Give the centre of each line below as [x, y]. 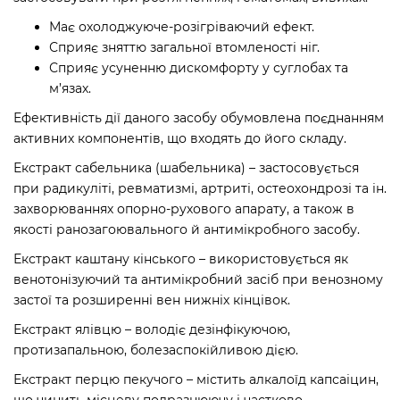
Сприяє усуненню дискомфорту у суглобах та [199, 67]
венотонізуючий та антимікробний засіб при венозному [198, 279]
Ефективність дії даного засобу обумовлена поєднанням [199, 117]
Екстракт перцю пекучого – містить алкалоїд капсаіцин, [196, 379]
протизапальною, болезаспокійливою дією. [156, 350]
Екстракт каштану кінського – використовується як [181, 258]
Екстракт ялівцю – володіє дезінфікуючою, [152, 329]
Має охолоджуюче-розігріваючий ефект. [182, 26]
